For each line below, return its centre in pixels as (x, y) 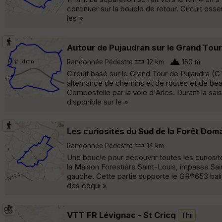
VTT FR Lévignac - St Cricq (121, 215)
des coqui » (87, 185)
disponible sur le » (98, 102)
